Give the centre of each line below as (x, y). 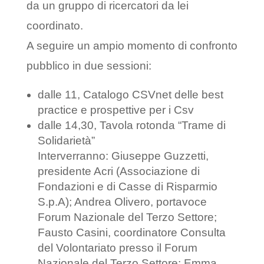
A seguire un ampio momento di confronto (132, 46)
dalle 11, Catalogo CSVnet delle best (130, 95)
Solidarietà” (66, 141)
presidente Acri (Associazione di (118, 171)
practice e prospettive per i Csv (115, 110)
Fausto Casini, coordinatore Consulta (131, 233)
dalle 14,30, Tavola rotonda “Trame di (131, 126)
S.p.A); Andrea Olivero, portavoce (122, 202)
